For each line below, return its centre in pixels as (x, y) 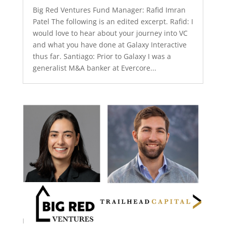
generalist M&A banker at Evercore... (94, 68)
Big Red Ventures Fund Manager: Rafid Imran (109, 10)
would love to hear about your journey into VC (110, 33)
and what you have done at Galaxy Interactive (109, 45)
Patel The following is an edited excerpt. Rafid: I (113, 22)
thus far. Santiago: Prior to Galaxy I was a (102, 56)
